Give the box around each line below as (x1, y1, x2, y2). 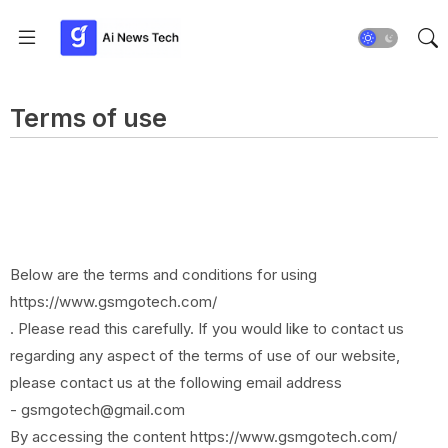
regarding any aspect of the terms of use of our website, (10, 346, 400, 365)
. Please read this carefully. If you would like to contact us (10, 319, 404, 338)
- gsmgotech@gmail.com (10, 400, 185, 419)
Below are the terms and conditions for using (10, 265, 317, 284)
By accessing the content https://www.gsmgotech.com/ (10, 427, 397, 446)
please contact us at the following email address (10, 373, 342, 392)
